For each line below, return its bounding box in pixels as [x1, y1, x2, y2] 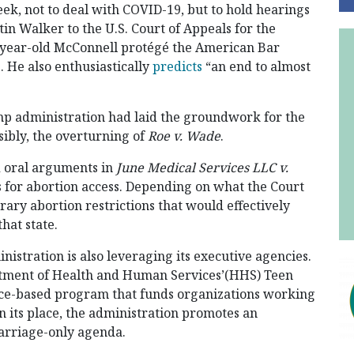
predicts [153, 58, 202, 76]
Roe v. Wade [148, 127, 220, 145]
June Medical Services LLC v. [116, 159, 288, 177]
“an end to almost [202, 58, 311, 76]
